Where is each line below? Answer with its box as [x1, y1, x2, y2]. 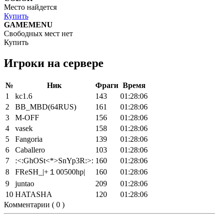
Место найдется [4, 3, 57, 12]
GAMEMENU [4, 21, 53, 29]
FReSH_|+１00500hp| [15, 168, 85, 176]
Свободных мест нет [4, 29, 73, 38]
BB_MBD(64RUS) [15, 103, 76, 111]
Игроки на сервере [4, 57, 104, 70]
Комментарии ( [4, 200, 56, 209]
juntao [15, 179, 34, 188]
